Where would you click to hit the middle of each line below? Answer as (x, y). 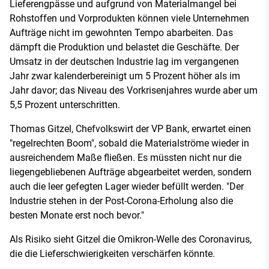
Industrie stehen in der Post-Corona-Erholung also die (121, 201)
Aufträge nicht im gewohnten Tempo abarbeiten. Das (121, 32)
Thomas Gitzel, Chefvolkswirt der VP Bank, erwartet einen (130, 128)
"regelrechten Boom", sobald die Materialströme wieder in (129, 143)
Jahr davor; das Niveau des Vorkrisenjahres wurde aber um (134, 90)
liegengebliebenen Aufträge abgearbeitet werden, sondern (131, 172)
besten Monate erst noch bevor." (77, 215)
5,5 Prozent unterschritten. (65, 104)
